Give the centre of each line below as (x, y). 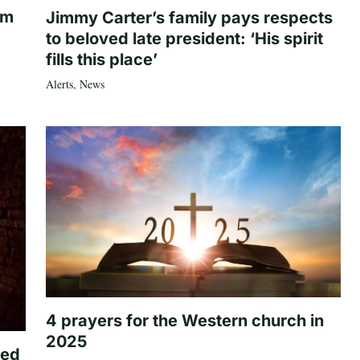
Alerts (59, 84)
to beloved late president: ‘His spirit (184, 38)
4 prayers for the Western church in (184, 320)
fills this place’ (101, 59)
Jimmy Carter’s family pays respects (189, 17)
